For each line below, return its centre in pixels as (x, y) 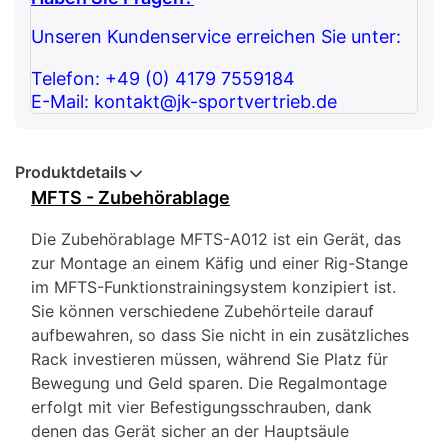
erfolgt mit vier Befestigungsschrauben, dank (201, 407)
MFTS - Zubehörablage (130, 198)
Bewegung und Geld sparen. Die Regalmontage (209, 383)
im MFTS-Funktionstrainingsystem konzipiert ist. (213, 287)
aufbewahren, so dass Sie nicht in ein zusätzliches (220, 335)
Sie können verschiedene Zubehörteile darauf (202, 311)
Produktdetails (71, 172)
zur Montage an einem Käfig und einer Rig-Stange (219, 263)
